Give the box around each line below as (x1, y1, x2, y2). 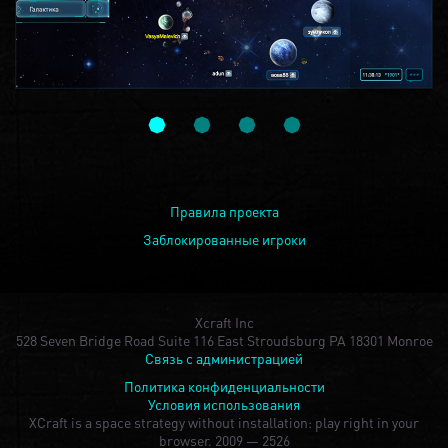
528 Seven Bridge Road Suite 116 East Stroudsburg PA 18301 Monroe (15, 330, 433, 349)
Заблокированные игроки (142, 229, 306, 248)
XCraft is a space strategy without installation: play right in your (29, 412, 419, 431)
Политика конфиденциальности (123, 376, 325, 395)
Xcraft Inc (194, 312, 254, 331)
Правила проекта (169, 201, 279, 220)
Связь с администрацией (145, 348, 303, 367)
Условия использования (148, 394, 300, 413)
